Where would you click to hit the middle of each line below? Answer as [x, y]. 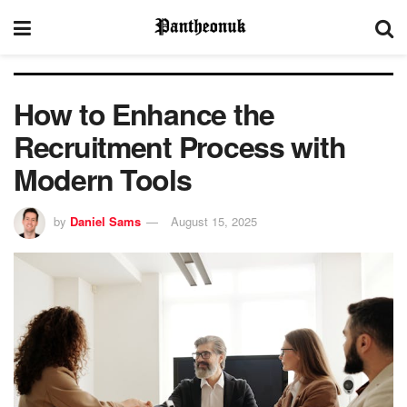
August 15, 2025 [214, 221]
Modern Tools [103, 179]
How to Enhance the [144, 114]
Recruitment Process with [180, 146]
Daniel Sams [105, 221]
